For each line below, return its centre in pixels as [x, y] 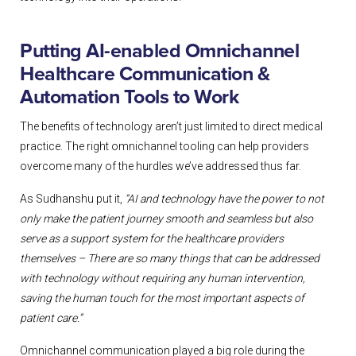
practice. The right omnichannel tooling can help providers [164, 147]
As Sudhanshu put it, [72, 199]
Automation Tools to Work [129, 98]
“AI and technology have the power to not [224, 199]
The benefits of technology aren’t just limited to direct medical [171, 127]
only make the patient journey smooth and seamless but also [166, 219]
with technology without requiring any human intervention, [163, 279]
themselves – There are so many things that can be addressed [170, 259]
